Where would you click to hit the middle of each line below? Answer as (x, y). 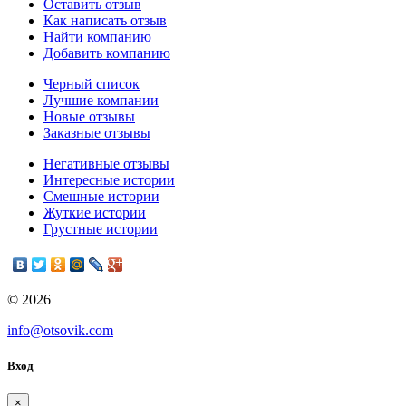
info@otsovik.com (60, 330)
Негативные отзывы (106, 163)
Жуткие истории (95, 212)
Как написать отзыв (105, 20)
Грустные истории (101, 228)
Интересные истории (109, 179)
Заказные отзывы (97, 132)
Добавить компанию (107, 53)
